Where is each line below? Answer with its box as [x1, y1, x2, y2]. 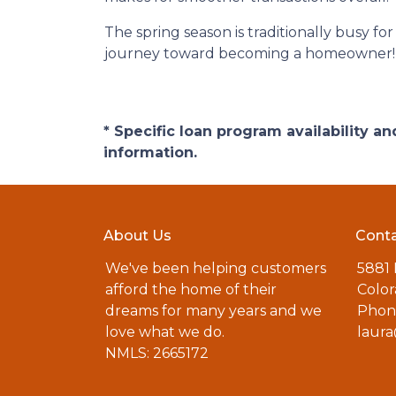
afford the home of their [105, 281, 277, 298]
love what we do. [105, 324, 225, 340]
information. [103, 144, 197, 161]
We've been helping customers [105, 260, 326, 277]
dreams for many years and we [105, 302, 322, 319]
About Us [103, 227, 171, 244]
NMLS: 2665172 [105, 345, 209, 362]
